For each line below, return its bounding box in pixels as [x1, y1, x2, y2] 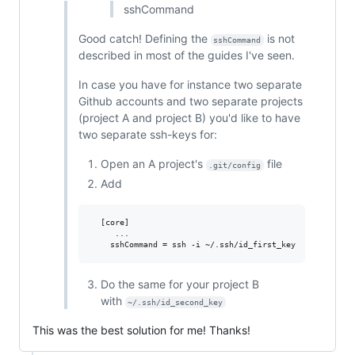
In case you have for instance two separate [78, 78, 302, 92]
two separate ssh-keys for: [78, 128, 217, 142]
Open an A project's [100, 157, 206, 171]
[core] [90, 217, 129, 227]
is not [264, 32, 299, 46]
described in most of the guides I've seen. [78, 48, 295, 63]
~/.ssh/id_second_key [128, 297, 223, 307]
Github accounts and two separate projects [78, 94, 303, 109]
